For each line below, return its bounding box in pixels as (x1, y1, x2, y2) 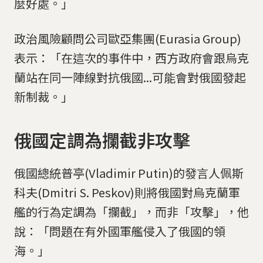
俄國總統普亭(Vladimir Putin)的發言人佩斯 (14, 164, 244, 182)
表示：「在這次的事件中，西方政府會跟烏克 (14, 49, 249, 66)
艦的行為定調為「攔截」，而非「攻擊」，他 (14, 203, 249, 221)
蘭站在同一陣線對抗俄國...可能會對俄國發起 (14, 68, 246, 86)
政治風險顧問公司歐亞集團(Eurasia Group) (14, 29, 241, 47)
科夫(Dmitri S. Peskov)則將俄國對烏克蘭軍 (14, 184, 240, 201)
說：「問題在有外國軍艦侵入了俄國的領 (14, 222, 225, 240)
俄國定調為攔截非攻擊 (14, 126, 190, 153)
